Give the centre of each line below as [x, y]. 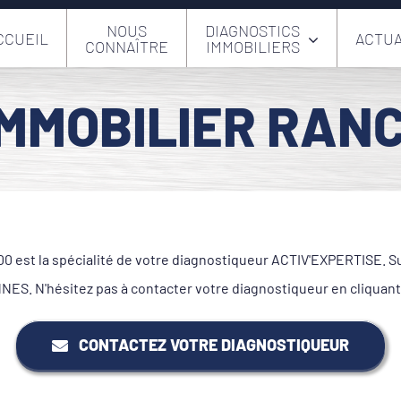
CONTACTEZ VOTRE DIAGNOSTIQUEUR [214, 345]
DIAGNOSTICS [252, 30]
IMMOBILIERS [252, 46]
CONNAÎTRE [127, 46]
